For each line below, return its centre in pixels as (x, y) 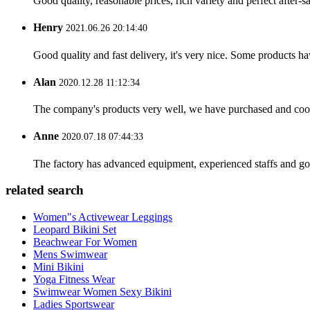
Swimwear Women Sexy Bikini (102, 292)
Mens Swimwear (70, 255)
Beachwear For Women (85, 242)
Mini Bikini (58, 267)
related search (45, 190)
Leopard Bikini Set (75, 230)
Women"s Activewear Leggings (103, 217)
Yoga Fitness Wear (74, 280)
